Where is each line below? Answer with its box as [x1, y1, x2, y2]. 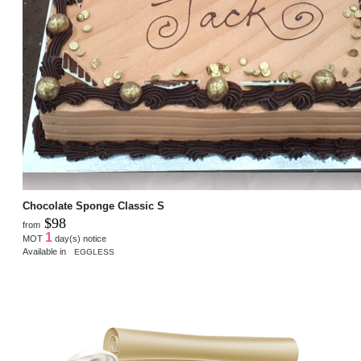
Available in [23, 247, 71, 256]
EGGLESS [74, 247, 114, 256]
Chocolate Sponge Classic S [23, 200, 164, 212]
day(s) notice [52, 234, 106, 243]
